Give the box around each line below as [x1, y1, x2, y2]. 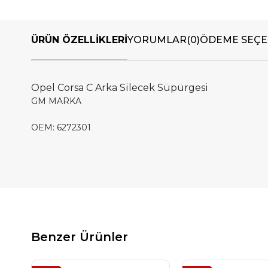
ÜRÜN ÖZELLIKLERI [31, 34, 127, 45]
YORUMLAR [127, 34, 187, 45]
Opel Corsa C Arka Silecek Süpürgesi [31, 82, 208, 93]
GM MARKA [31, 96, 81, 106]
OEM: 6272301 [31, 122, 91, 133]
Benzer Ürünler [31, 230, 128, 244]
